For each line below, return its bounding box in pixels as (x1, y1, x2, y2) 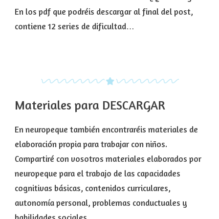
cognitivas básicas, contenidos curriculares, (15, 183, 171, 194)
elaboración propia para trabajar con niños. (15, 139, 167, 150)
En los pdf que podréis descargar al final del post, (15, 6, 193, 17)
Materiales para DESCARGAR (15, 98, 165, 113)
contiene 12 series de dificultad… (15, 21, 134, 32)
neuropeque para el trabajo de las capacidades (15, 168, 180, 179)
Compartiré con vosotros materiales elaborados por (15, 153, 201, 164)
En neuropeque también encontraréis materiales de (15, 124, 198, 135)
